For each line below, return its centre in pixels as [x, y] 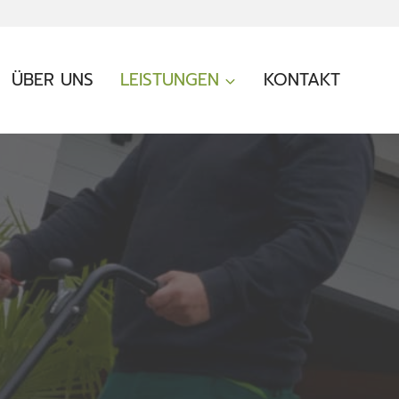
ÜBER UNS [53, 80]
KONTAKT [301, 80]
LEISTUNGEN [170, 80]
